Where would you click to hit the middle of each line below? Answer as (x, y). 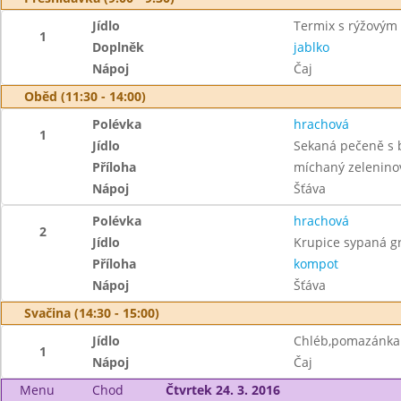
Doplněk (119, 47)
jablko (311, 47)
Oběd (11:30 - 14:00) (85, 96)
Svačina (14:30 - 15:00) (92, 313)
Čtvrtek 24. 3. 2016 (222, 390)
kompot (316, 264)
